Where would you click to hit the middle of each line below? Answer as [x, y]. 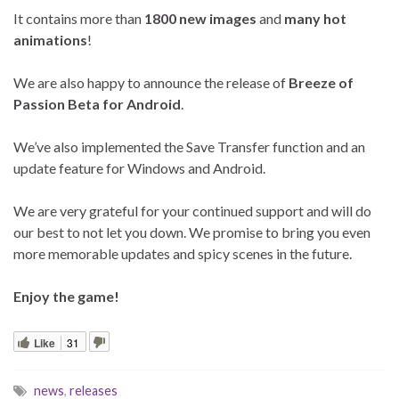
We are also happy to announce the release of [151, 82]
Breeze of [321, 82]
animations [50, 39]
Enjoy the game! [66, 296]
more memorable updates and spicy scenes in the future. [183, 253]
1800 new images [200, 18]
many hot [315, 18]
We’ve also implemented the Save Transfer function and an [189, 146]
